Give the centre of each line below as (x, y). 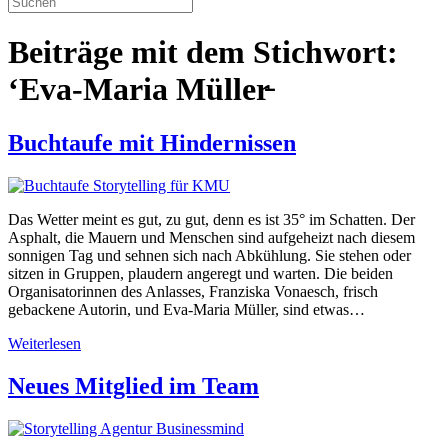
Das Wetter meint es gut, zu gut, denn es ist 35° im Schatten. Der (211, 219)
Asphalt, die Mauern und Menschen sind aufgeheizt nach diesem (211, 237)
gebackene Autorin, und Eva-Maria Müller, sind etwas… (186, 309)
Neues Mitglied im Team (133, 385)
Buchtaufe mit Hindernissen (152, 142)
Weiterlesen (44, 343)
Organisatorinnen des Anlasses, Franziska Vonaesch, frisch (193, 291)
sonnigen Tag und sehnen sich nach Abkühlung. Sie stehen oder (209, 255)
